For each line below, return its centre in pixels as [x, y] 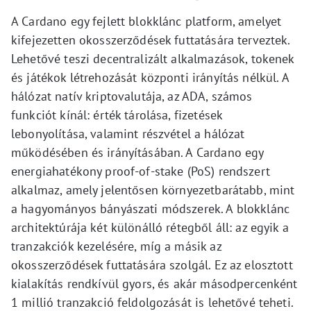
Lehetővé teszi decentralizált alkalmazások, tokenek [153, 58]
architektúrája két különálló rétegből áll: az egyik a [150, 227]
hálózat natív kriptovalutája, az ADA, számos [132, 96]
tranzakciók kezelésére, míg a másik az [116, 246]
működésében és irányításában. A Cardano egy [137, 152]
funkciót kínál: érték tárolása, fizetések [117, 115]
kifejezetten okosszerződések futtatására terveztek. [151, 40]
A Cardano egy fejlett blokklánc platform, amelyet [146, 21]
